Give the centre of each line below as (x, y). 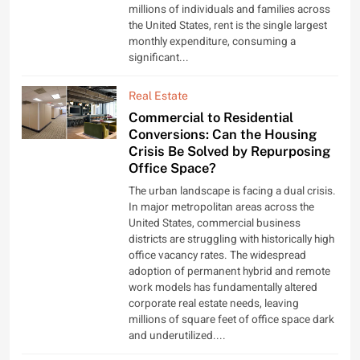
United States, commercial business (215, 223)
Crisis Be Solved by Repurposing (230, 151)
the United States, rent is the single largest (228, 25)
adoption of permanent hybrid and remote (230, 271)
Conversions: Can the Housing (223, 134)
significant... (159, 57)
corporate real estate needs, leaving (214, 303)
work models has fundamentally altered (223, 287)
